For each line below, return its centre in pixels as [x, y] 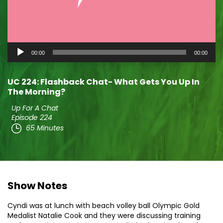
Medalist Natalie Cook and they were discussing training [104, 216]
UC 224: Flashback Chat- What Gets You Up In [104, 82]
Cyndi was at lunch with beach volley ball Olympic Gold [104, 206]
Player [19, 60]
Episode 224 [32, 117]
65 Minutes [45, 128]
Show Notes [37, 186]
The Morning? [36, 92]
